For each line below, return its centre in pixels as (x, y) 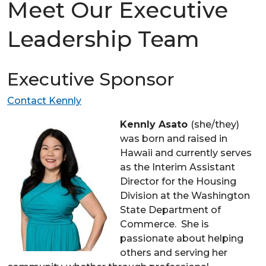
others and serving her (174, 252)
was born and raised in (174, 138)
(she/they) (215, 124)
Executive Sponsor (91, 79)
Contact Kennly (44, 100)
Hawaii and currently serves (186, 153)
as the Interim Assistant (178, 167)
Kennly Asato (155, 124)
